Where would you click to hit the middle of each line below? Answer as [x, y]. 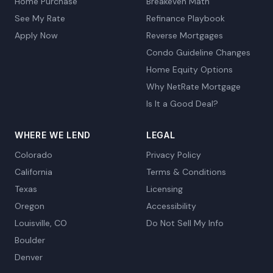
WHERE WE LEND [53, 135]
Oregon [30, 206]
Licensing [165, 189]
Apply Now [36, 35]
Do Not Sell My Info [185, 223]
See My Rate [40, 18]
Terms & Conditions [186, 172]
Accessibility [171, 206]
